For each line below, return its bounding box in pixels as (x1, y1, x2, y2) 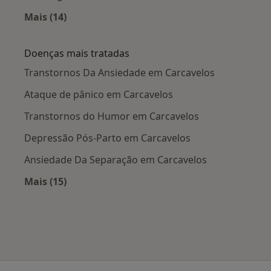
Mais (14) (24, 10, 67, 24)
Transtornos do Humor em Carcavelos (24, 109, 199, 123)
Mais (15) (24, 174, 67, 188)
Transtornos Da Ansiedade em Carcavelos (24, 65, 215, 79)
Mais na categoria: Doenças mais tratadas (45, 188, 248, 202)
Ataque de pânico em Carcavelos (24, 87, 173, 101)
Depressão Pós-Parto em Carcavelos (24, 131, 191, 145)
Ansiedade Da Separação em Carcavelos (24, 152, 207, 166)
